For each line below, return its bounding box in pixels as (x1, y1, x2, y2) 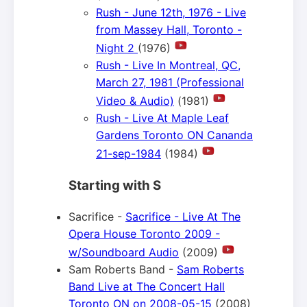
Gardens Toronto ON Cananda (96, 128, 253, 143)
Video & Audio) (96, 94, 174, 108)
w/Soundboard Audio (69, 245, 179, 259)
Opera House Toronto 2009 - (69, 226, 220, 241)
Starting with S (69, 177, 161, 194)
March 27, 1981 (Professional (96, 75, 244, 90)
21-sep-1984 (96, 147, 161, 161)
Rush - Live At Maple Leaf (96, 111, 229, 125)
